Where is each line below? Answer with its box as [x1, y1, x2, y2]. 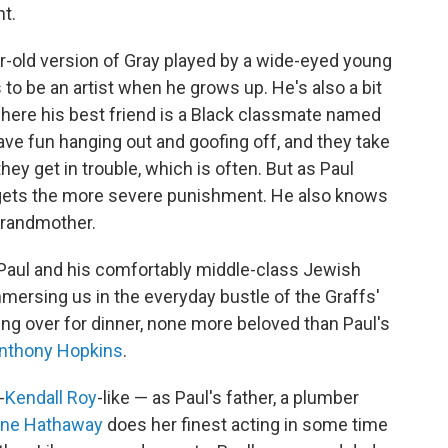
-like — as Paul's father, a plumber [97, 387, 359, 408]
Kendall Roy [5, 387, 97, 408]
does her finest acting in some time [103, 414, 388, 435]
